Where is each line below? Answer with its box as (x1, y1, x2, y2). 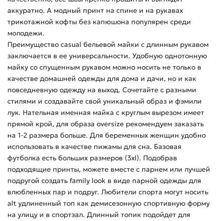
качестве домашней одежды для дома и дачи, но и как (7, 74, 196, 83)
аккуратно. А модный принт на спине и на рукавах (7, 6, 183, 15)
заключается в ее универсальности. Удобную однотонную (7, 51, 207, 61)
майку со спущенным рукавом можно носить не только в (7, 63, 201, 72)
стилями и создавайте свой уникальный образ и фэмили (7, 97, 202, 106)
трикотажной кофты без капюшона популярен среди (7, 17, 191, 27)
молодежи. (7, 29, 44, 38)
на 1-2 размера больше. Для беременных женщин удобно (7, 131, 206, 140)
